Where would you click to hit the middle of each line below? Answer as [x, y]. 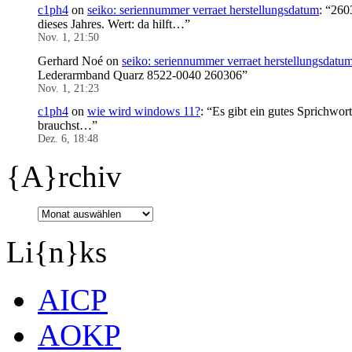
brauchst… [65, 125]
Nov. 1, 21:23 [68, 88]
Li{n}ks [57, 251]
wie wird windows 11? [144, 111]
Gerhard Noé [70, 60]
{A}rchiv [64, 176]
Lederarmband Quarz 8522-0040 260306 [140, 75]
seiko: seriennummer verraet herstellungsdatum [203, 10]
